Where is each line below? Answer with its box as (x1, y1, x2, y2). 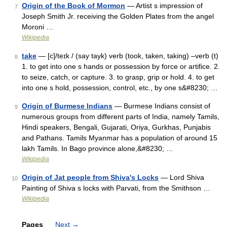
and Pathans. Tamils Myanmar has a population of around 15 (22, 134, 217, 142)
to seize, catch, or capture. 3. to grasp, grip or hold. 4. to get (22, 73, 214, 81)
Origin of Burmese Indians (22, 102, 112, 110)
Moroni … (22, 23, 53, 31)
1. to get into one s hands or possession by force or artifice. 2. (22, 62, 220, 70)
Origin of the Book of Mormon (22, 2, 125, 10)
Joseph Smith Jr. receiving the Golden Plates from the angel (22, 12, 214, 20)
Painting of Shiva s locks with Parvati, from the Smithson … (22, 184, 210, 192)
